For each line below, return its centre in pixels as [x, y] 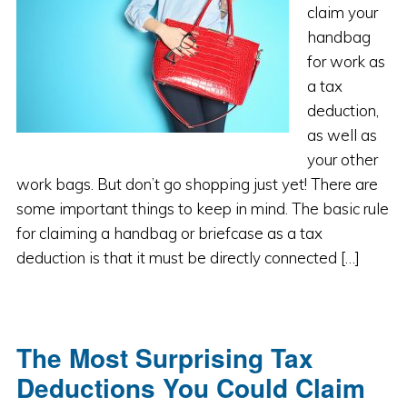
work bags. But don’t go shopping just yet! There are [197, 184]
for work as [346, 61]
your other [342, 159]
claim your [342, 12]
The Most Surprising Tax [164, 357]
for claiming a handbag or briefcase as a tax [169, 233]
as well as [342, 135]
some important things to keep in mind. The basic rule [202, 208]
